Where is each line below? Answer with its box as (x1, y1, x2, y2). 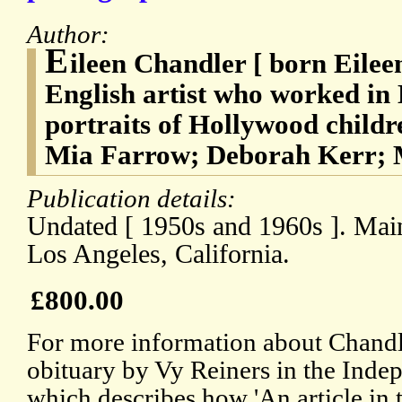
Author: (27, 20, 116, 49)
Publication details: (27, 184, 242, 214)
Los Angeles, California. (27, 239, 290, 270)
